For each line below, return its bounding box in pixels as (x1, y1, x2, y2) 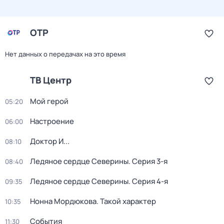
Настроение (30, 116, 74, 126)
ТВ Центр (30, 74, 71, 86)
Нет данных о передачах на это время (5, 49, 125, 58)
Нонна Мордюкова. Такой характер (30, 196, 156, 206)
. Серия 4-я (128, 176, 168, 186)
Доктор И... (30, 136, 69, 146)
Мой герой (30, 96, 68, 106)
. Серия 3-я (128, 156, 167, 166)
